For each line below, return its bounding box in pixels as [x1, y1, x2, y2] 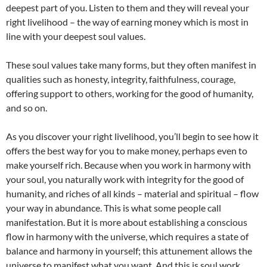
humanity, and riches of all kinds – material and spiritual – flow [6, 188, 259, 199]
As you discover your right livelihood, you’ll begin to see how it [6, 131, 259, 142]
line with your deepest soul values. [6, 30, 145, 42]
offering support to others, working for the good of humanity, [6, 88, 253, 99]
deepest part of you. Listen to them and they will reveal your [6, 2, 249, 13]
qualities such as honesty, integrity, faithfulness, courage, [6, 73, 235, 85]
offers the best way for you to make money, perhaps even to [6, 145, 247, 156]
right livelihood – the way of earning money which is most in [6, 16, 249, 27]
